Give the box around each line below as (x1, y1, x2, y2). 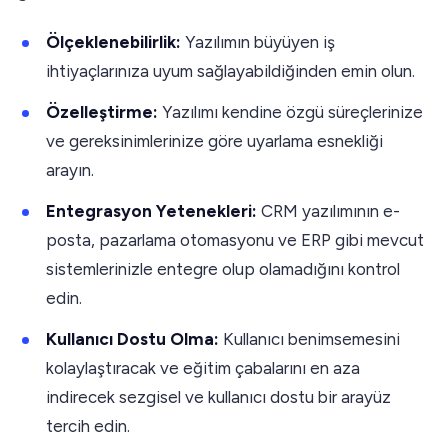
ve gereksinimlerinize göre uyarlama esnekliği (46, 130, 383, 151)
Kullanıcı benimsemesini (219, 328, 400, 349)
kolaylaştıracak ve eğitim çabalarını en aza (46, 357, 360, 378)
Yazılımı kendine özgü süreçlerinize (158, 101, 423, 122)
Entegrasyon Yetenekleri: (46, 200, 257, 221)
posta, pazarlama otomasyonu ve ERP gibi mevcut (46, 229, 424, 250)
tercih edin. (46, 415, 130, 436)
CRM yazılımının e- (257, 200, 400, 221)
